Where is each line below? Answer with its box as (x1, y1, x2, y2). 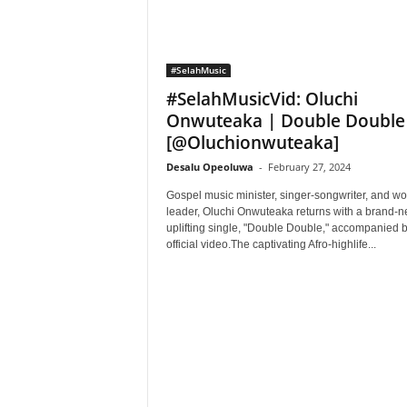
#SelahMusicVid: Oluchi (165, 87, 358, 111)
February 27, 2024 (267, 160, 351, 174)
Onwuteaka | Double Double (165, 109, 405, 133)
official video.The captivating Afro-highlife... (165, 238, 376, 251)
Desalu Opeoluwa (165, 160, 253, 174)
